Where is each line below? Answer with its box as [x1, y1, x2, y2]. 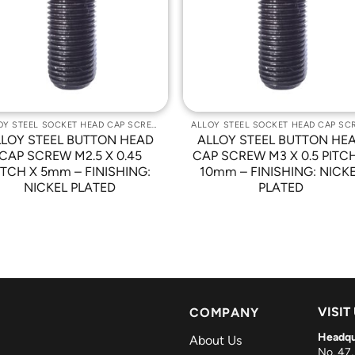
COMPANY [189, 304, 259, 320]
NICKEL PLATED [24, 180, 116, 196]
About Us [189, 332, 242, 348]
